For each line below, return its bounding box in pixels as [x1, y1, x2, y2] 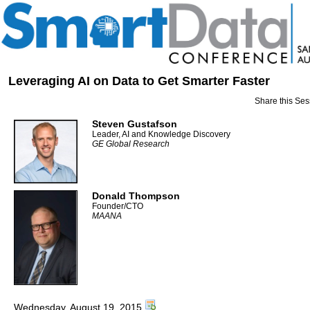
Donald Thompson [92, 190, 180, 201]
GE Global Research [92, 139, 170, 149]
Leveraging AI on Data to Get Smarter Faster [8, 74, 270, 88]
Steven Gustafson [92, 118, 177, 129]
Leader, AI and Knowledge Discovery [92, 129, 230, 139]
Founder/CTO [92, 201, 143, 211]
